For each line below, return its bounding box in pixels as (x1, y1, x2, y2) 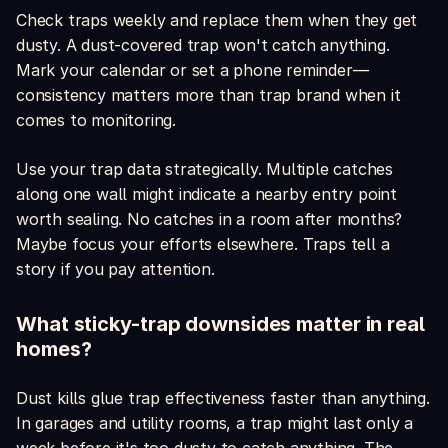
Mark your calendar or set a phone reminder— (16, 60, 369, 81)
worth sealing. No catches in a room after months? (16, 209, 403, 230)
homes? (16, 337, 92, 362)
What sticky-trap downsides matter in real (16, 312, 425, 337)
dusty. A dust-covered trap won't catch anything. (16, 35, 390, 56)
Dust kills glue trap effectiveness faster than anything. (16, 388, 430, 409)
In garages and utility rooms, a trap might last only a (16, 413, 414, 434)
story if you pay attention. (16, 259, 215, 280)
